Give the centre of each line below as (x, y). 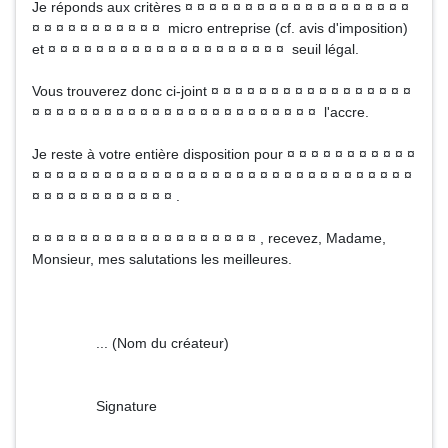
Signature (94, 406)
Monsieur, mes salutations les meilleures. (162, 259)
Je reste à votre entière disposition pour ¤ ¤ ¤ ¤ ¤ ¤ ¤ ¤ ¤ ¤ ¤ (223, 154)
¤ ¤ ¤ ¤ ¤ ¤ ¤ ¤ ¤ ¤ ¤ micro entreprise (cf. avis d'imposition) (220, 28)
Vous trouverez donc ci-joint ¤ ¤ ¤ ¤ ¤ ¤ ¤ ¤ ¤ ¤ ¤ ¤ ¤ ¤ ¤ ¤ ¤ (221, 91)
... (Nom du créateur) (130, 343)
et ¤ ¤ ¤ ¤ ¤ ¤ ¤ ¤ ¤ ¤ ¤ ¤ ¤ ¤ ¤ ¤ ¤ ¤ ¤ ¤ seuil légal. (195, 49)
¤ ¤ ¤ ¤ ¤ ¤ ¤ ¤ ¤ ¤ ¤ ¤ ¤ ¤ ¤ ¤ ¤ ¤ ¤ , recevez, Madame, (209, 238)
